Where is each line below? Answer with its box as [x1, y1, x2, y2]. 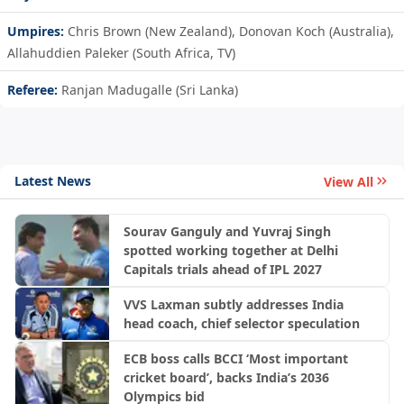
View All [324, 172, 373, 190]
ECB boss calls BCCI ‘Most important [123, 350, 348, 368]
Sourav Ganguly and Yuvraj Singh [123, 222, 331, 240]
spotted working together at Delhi [123, 241, 338, 259]
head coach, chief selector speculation [123, 314, 360, 332]
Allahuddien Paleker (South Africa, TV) [7, 43, 235, 61]
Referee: [7, 80, 61, 98]
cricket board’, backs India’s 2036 [123, 369, 329, 387]
